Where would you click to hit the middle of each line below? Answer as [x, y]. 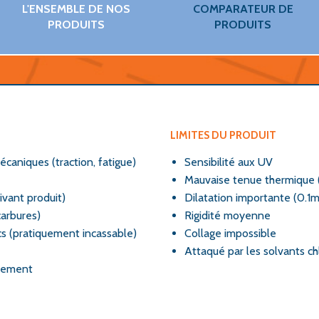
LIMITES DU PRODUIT [223, 135]
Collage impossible [230, 233]
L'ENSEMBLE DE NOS [76, 9]
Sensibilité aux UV [229, 162]
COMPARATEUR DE [243, 9]
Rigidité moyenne [228, 215]
